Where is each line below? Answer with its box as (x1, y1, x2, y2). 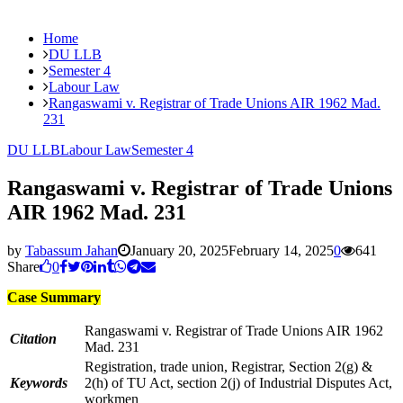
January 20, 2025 (130, 242, 228, 258)
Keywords (10, 374, 67, 390)
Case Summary (7, 289, 101, 305)
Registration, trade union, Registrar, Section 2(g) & (85, 358, 372, 374)
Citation (10, 330, 57, 346)
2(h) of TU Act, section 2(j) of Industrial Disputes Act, (85, 374, 392, 390)
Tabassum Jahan (25, 242, 118, 258)
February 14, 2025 (228, 242, 334, 258)
